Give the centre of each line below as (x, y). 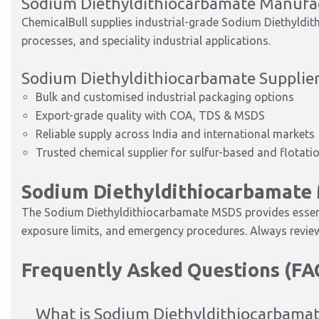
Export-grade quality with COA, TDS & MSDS (150, 115)
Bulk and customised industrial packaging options (165, 97)
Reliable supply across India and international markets (175, 134)
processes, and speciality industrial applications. (146, 41)
